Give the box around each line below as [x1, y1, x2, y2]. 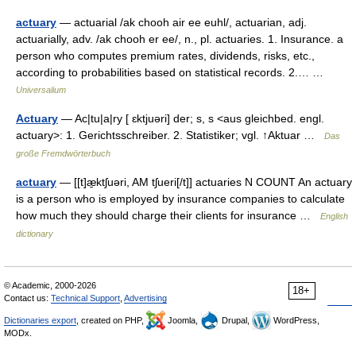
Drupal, [219, 315, 252, 325]
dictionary [16, 229, 53, 238]
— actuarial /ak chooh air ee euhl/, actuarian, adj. [56, 16, 307, 29]
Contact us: [4, 293, 51, 303]
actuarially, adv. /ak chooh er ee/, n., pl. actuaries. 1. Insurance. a [16, 33, 343, 45]
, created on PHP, [76, 315, 146, 325]
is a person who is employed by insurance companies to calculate [16, 192, 345, 205]
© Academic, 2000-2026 [4, 281, 96, 290]
